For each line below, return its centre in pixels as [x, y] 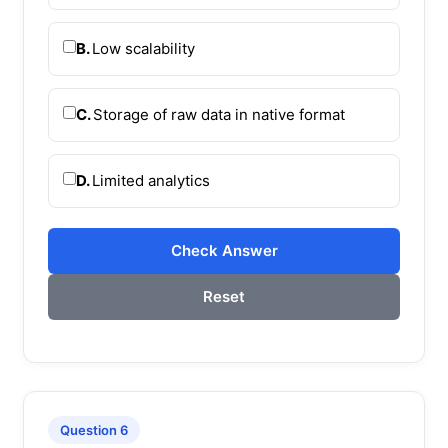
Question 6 [94, 429]
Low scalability [143, 48]
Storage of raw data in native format [219, 114]
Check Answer [224, 250]
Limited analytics [151, 180]
